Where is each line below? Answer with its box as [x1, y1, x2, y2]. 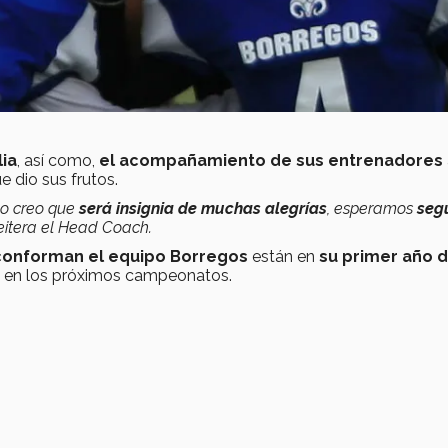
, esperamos [327, 199, 417, 219]
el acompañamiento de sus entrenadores [99, 151, 443, 171]
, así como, [17, 151, 99, 171]
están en [248, 247, 319, 267]
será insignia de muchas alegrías [79, 199, 327, 219]
